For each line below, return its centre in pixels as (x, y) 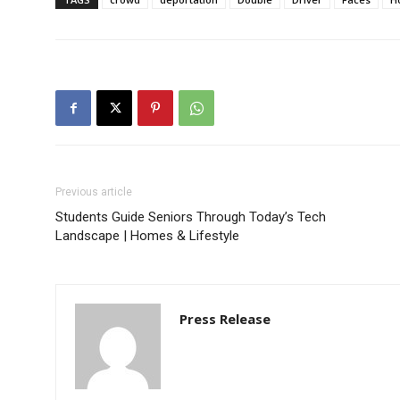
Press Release (225, 319)
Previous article (94, 192)
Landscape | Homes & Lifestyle (147, 236)
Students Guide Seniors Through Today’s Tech (191, 217)
